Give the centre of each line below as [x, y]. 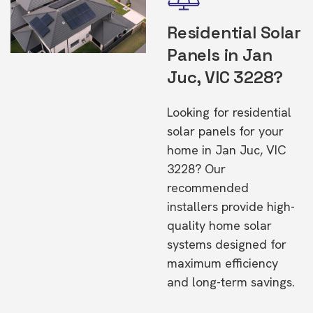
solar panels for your [225, 131]
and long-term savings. [231, 282]
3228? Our [196, 169]
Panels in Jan [220, 55]
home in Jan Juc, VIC [227, 150]
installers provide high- [231, 206]
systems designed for [227, 244]
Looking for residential [229, 112]
